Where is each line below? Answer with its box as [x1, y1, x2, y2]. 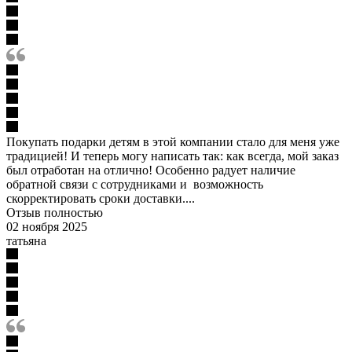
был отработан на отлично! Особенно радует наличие [6, 163, 295, 177]
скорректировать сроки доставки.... [6, 191, 195, 205]
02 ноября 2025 [6, 219, 87, 233]
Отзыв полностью [6, 205, 103, 219]
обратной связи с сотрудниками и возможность [6, 177, 263, 191]
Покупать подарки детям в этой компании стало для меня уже [6, 134, 339, 148]
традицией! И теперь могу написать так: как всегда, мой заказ [6, 148, 339, 163]
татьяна [6, 233, 46, 247]
